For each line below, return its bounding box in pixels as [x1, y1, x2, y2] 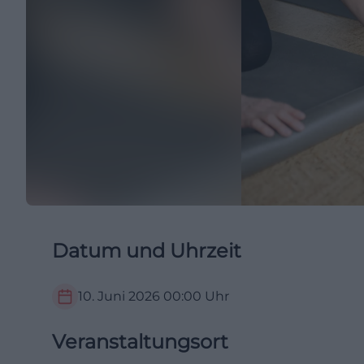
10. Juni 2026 [78, 288, 160, 304]
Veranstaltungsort [52, 330, 228, 353]
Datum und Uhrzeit [52, 239, 241, 262]
